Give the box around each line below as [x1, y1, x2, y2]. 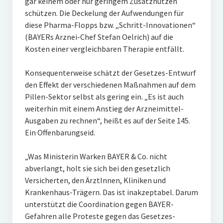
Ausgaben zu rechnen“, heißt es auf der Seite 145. [24, 115, 190, 125]
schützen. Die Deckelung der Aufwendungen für [24, 8, 184, 18]
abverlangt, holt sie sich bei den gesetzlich [24, 163, 170, 173]
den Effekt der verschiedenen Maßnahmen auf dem [24, 80, 196, 90]
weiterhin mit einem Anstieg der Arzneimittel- [24, 104, 184, 113]
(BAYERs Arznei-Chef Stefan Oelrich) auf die [24, 32, 173, 42]
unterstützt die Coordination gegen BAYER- [24, 199, 174, 209]
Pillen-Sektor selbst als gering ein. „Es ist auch [24, 92, 184, 102]
